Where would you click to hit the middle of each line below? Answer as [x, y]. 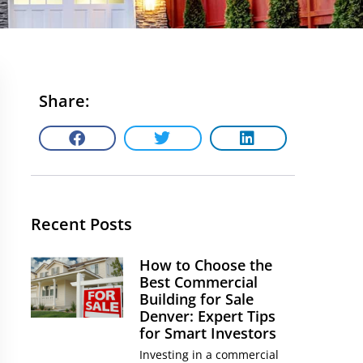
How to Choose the [206, 265]
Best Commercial [199, 282]
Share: [64, 101]
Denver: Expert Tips [208, 316]
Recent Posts [81, 224]
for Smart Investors [208, 333]
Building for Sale [197, 299]
